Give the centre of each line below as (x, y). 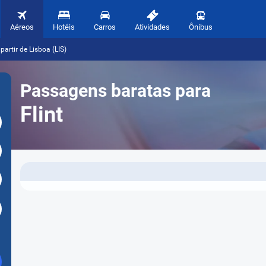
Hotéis (64, 27)
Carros (105, 27)
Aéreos (22, 27)
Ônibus (201, 27)
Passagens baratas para (115, 91)
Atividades (152, 27)
